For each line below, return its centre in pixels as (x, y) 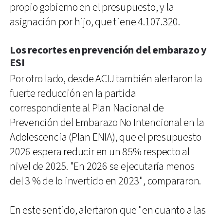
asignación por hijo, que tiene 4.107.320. (95, 22)
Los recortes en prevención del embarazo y (108, 50)
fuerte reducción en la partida (73, 93)
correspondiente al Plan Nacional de (87, 108)
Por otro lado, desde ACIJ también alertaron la (106, 79)
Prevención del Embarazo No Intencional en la (107, 123)
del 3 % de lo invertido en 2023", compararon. (106, 181)
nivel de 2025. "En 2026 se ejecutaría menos (102, 166)
